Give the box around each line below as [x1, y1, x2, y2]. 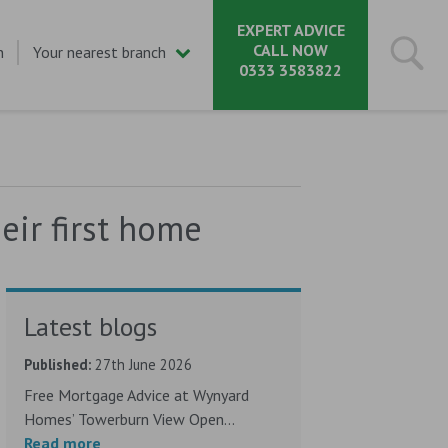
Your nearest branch [33, 42, 166, 62]
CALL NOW [253, 40, 328, 60]
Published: [24, 354, 92, 374]
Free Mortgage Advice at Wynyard [24, 384, 250, 405]
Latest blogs [24, 310, 158, 344]
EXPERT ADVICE [236, 20, 345, 40]
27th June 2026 [91, 354, 193, 374]
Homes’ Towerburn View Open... [24, 408, 239, 429]
